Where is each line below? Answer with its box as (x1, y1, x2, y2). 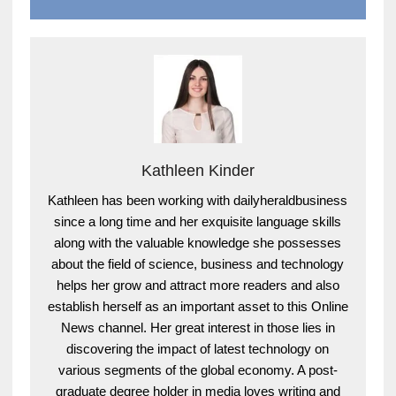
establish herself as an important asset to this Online (47, 299, 348, 315)
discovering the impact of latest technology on (66, 341, 330, 357)
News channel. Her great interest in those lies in (60, 320, 335, 336)
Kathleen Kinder (141, 162, 255, 180)
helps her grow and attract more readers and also (56, 278, 339, 293)
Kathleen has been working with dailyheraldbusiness (48, 193, 348, 209)
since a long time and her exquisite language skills (54, 214, 342, 230)
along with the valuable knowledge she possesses (54, 235, 342, 251)
